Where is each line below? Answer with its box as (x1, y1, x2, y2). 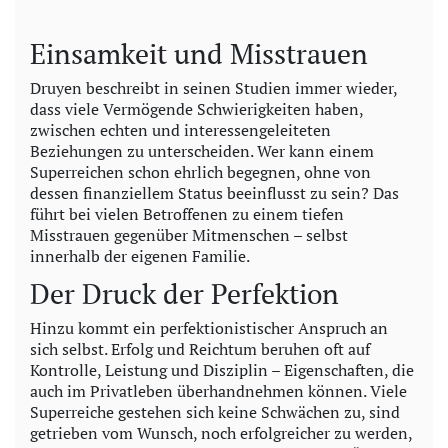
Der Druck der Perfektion (30, 275, 339, 313)
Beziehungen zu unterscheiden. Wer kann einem (30, 140, 374, 163)
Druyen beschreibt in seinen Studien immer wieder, (30, 77, 397, 100)
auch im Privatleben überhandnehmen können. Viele (30, 380, 407, 403)
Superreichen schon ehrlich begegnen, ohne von (30, 161, 371, 184)
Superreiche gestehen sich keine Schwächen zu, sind (30, 401, 400, 424)
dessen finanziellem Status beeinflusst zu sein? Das (30, 182, 399, 205)
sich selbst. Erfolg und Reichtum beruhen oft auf (30, 338, 370, 361)
